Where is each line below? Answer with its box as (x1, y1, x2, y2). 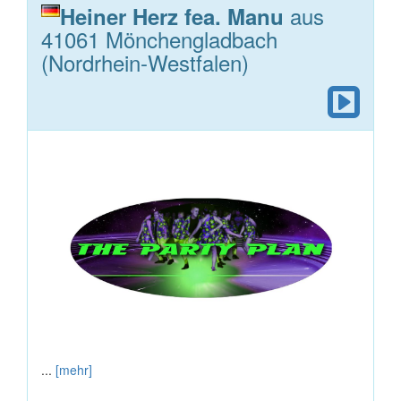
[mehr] (55, 360, 92, 379)
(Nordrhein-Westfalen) (41, 47, 249, 79)
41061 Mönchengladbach (41, 23, 277, 55)
